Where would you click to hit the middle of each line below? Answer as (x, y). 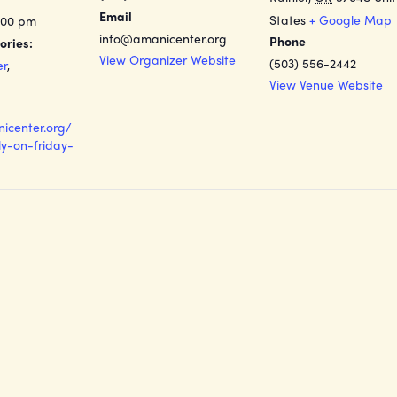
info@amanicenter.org (163, 38)
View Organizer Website (167, 59)
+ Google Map (350, 19)
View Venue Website (326, 84)
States (288, 19)
